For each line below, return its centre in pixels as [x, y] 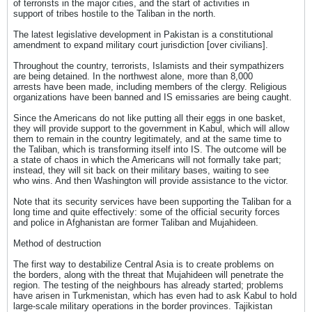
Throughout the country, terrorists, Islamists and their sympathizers [149, 66]
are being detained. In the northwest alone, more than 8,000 [133, 76]
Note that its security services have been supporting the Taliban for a [152, 202]
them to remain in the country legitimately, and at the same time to [147, 139]
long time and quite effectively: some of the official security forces [147, 212]
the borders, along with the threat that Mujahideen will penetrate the [148, 275]
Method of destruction [57, 243]
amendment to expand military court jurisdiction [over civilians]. [141, 45]
